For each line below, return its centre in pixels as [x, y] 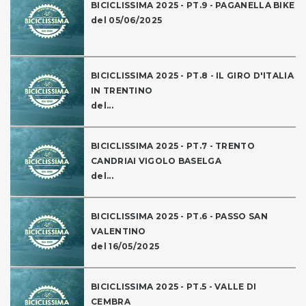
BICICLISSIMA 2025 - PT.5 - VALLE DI [174, 287]
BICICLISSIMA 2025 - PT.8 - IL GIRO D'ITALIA [192, 76]
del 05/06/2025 [127, 20]
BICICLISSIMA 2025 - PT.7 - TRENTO [173, 146]
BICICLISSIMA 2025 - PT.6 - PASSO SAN [179, 217]
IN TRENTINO [122, 91]
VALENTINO [119, 232]
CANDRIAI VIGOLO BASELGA [156, 161]
